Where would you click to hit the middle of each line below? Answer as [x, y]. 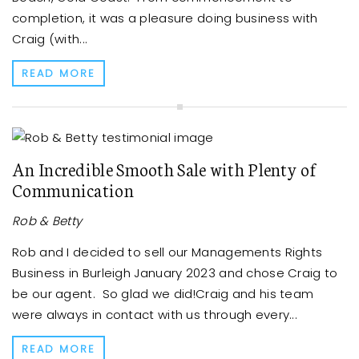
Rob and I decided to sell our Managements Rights [167, 252]
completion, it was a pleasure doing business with [165, 18]
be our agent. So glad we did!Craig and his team [163, 294]
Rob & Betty [47, 221]
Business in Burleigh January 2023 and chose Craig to [175, 273]
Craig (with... [50, 39]
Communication [73, 190]
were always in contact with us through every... [155, 315]
